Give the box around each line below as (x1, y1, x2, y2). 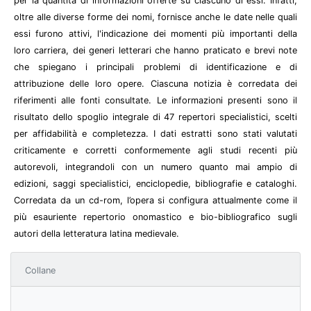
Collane (25, 264, 56, 276)
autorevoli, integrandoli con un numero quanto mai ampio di (14, 161, 297, 172)
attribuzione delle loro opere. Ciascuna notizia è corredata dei (14, 78, 297, 89)
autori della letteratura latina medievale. (14, 228, 179, 239)
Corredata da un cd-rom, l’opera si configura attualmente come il (14, 194, 297, 205)
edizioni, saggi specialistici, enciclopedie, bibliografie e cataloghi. (14, 178, 297, 189)
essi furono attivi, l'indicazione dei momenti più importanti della (14, 28, 297, 39)
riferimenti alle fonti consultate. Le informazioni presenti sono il (14, 94, 297, 106)
